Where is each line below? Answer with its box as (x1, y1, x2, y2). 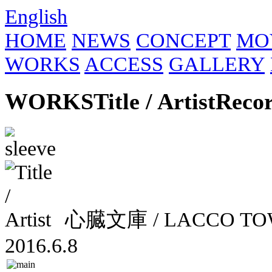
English (5, 5, 67, 28)
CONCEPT (136, 29, 231, 52)
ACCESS (84, 52, 163, 75)
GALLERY (169, 52, 265, 75)
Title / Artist (93, 88, 216, 114)
